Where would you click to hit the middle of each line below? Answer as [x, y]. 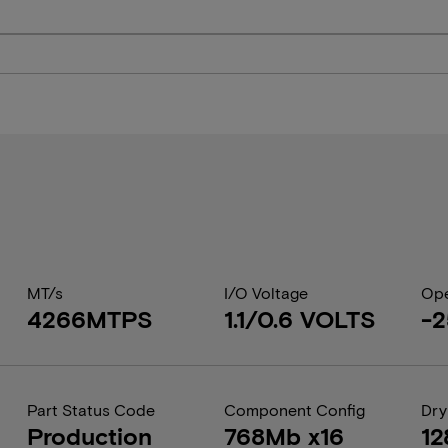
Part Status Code [90, 409]
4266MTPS [89, 318]
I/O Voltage [265, 292]
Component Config [294, 409]
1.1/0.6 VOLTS [299, 318]
